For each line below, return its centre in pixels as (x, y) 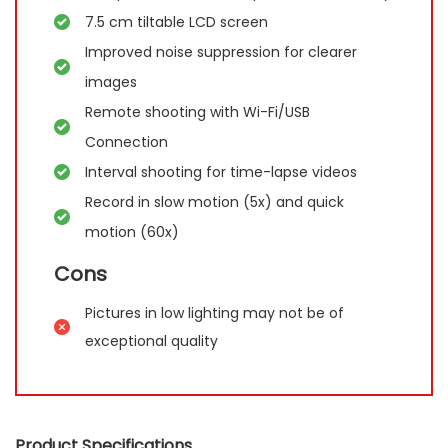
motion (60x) (132, 231)
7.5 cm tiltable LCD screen (179, 21)
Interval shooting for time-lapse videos (221, 171)
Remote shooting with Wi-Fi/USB (198, 111)
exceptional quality (152, 340)
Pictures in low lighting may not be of (215, 312)
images (111, 81)
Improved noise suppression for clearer (221, 51)
